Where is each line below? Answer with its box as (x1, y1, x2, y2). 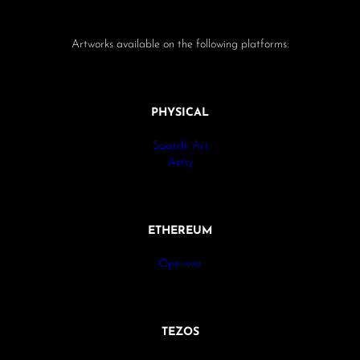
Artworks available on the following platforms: (71, 38, 289, 51)
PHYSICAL (151, 106, 209, 119)
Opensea (158, 257, 202, 270)
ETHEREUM (148, 224, 212, 237)
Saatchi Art (152, 139, 208, 152)
